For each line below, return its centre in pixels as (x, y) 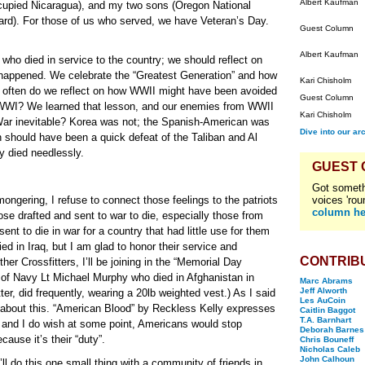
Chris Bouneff (327, 339)
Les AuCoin (323, 300)
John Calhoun (327, 359)
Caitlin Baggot (328, 310)
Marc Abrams (326, 281)
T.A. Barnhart (325, 320)
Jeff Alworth (323, 290)
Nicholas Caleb (330, 349)
